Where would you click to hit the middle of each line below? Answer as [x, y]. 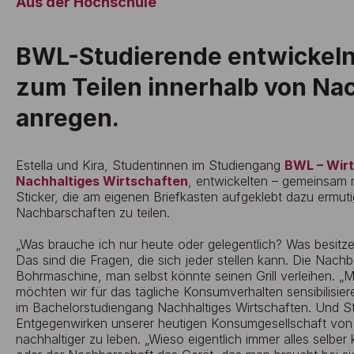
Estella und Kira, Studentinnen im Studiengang [150, 165]
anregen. [68, 118]
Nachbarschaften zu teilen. [93, 213]
